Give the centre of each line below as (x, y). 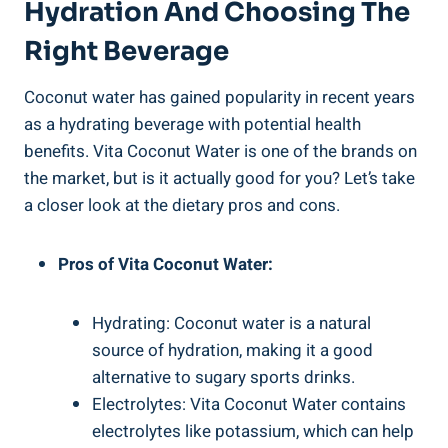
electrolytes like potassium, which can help (253, 432)
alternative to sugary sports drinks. (223, 378)
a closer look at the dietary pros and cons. (182, 206)
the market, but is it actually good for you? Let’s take (219, 179)
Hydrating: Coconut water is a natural (231, 324)
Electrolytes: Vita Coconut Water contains (249, 405)
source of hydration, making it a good (232, 351)
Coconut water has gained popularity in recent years (219, 98)
